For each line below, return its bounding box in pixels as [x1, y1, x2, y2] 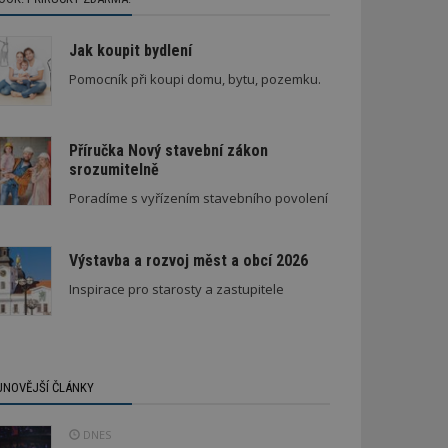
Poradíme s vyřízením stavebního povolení [68, 188, 328, 207]
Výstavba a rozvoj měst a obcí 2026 [68, 250, 308, 270]
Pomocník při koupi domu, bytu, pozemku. [68, 69, 321, 88]
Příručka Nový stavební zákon [68, 140, 268, 160]
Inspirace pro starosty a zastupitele [68, 279, 284, 298]
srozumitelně [68, 159, 159, 179]
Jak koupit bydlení [68, 40, 192, 60]
